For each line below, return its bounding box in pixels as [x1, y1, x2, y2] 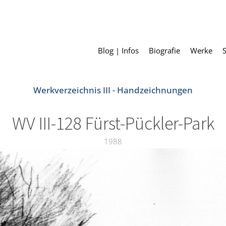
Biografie [149, 45, 180, 56]
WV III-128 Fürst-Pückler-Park [12, 111, 214, 137]
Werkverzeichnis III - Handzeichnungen [33, 84, 193, 96]
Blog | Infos [98, 45, 139, 56]
